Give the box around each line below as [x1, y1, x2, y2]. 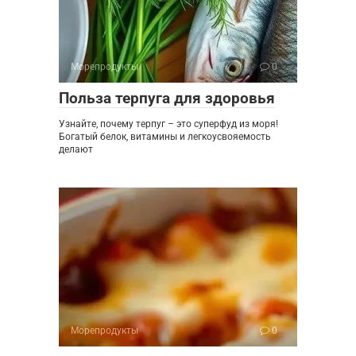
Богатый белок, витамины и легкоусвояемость [59, 130, 271, 142]
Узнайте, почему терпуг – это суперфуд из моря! [59, 118, 278, 130]
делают [59, 143, 93, 155]
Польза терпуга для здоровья [59, 88, 275, 107]
